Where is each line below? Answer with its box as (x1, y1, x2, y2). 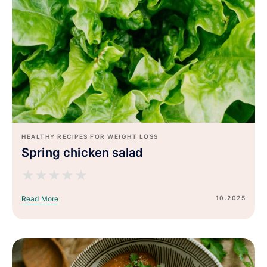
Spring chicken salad (21, 145, 143, 160)
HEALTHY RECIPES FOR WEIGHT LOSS (21, 133, 159, 141)
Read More (21, 194, 59, 204)
